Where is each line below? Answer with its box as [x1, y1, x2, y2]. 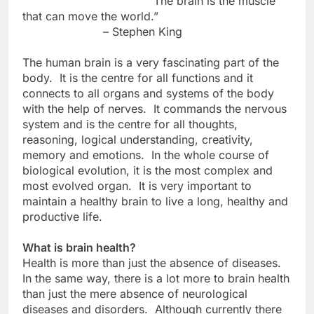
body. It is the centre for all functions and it [22, 70, 253, 85]
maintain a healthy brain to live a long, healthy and [22, 193, 288, 208]
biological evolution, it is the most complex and [22, 163, 273, 177]
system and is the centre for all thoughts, [22, 116, 241, 131]
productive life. [22, 209, 102, 224]
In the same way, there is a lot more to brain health [22, 271, 289, 285]
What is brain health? [22, 240, 136, 254]
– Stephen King [22, 24, 182, 39]
